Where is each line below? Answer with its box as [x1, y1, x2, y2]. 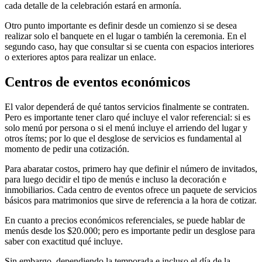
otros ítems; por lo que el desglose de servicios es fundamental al [5, 133, 242, 144]
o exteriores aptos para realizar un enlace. [5, 52, 156, 63]
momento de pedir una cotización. [5, 144, 129, 154]
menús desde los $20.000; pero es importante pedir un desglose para [5, 226, 255, 236]
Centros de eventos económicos [5, 74, 190, 90]
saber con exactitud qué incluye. [5, 236, 123, 247]
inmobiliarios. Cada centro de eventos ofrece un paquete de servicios [5, 185, 257, 195]
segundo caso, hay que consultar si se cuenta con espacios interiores [5, 42, 254, 52]
